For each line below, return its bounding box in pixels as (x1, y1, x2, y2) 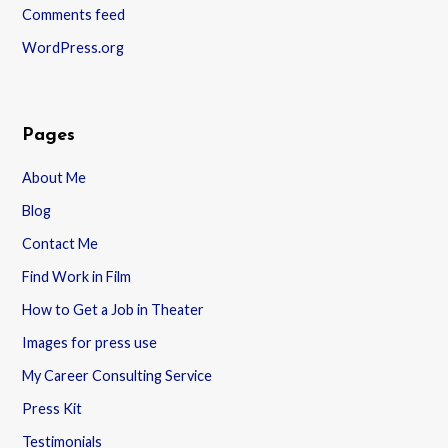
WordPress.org (22, 38, 125, 56)
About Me (22, 168, 87, 186)
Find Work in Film (22, 267, 132, 285)
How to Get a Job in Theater (22, 300, 205, 318)
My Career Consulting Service (22, 366, 213, 384)
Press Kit (22, 399, 83, 417)
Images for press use (22, 333, 158, 351)
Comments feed (22, 5, 126, 23)
